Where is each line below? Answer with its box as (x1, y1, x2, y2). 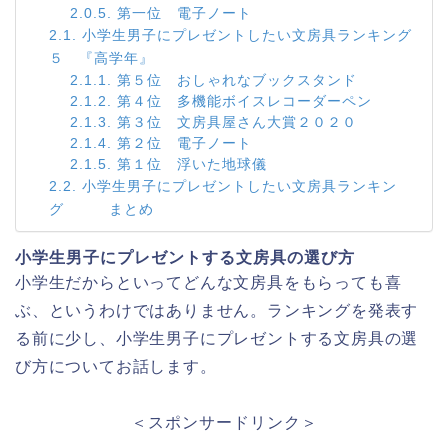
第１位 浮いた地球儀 (117, 157, 268, 172)
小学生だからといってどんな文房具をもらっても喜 (15, 274, 402, 291)
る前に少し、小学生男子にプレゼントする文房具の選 (15, 330, 419, 347)
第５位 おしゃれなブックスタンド (117, 73, 358, 88)
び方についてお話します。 (15, 358, 217, 375)
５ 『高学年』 (48, 50, 154, 66)
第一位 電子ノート (117, 6, 253, 21)
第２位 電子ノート (117, 136, 253, 151)
